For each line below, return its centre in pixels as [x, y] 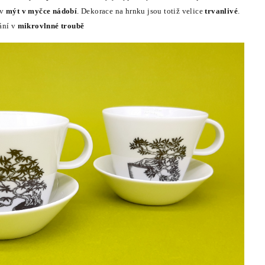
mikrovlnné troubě [51, 26]
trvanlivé [222, 11]
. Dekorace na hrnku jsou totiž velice [141, 11]
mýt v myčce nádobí [42, 11]
